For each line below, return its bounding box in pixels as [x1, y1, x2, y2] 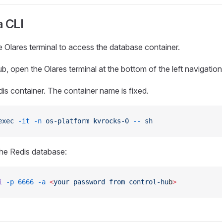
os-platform [42, 116, 89, 125]
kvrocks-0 [89, 116, 129, 125]
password [69, 177, 105, 186]
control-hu [125, 177, 168, 186]
